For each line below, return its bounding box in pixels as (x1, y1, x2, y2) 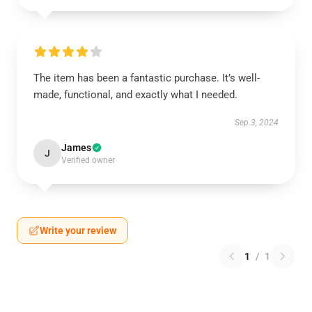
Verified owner (61, 155, 115, 165)
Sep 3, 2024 (235, 118, 279, 127)
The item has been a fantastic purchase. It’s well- (33, 72, 260, 84)
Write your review (40, 225, 116, 236)
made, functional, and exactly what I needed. (33, 88, 240, 101)
